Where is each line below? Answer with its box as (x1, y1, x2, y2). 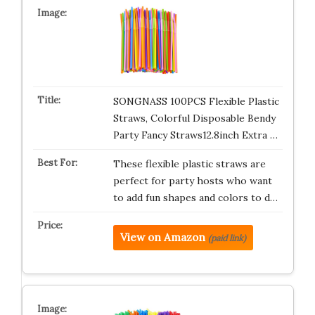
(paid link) (207, 233, 246, 243)
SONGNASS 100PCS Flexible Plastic (112, 95, 279, 108)
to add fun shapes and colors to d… (112, 191, 278, 204)
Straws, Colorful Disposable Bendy (112, 112, 276, 124)
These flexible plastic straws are (112, 157, 266, 170)
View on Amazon (120, 231, 205, 244)
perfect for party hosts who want (112, 174, 272, 187)
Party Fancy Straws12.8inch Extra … (112, 129, 278, 141)
